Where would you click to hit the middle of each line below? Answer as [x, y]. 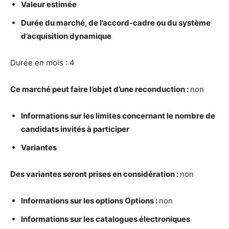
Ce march [28, 89]
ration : [166, 174]
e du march [60, 23]
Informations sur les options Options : [90, 201]
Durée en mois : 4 [42, 63]
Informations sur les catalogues [80, 219]
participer [110, 129]
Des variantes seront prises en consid [79, 174]
